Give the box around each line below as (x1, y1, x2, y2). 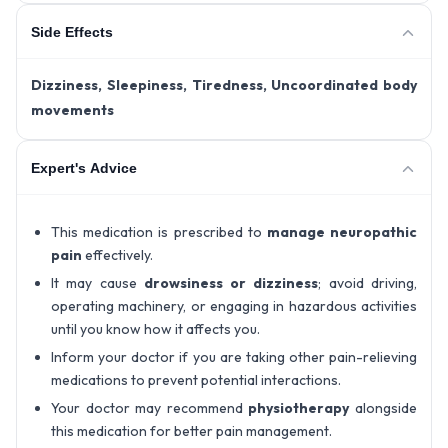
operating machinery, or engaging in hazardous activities (51, 297, 417, 316)
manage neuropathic (266, 223, 418, 242)
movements (31, 101, 114, 120)
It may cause (51, 274, 144, 293)
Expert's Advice (31, 159, 137, 176)
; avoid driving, (318, 274, 418, 293)
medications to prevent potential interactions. (51, 371, 341, 390)
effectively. (82, 246, 153, 265)
